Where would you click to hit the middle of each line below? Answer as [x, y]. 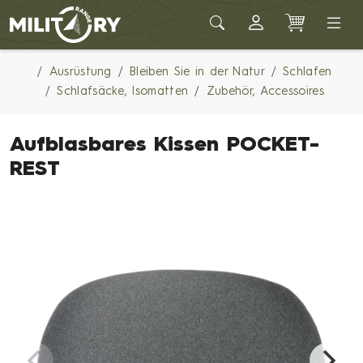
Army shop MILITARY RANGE [102, 12]
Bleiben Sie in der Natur [197, 72]
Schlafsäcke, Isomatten [123, 92]
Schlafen [307, 72]
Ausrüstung [80, 72]
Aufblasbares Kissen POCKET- [164, 145]
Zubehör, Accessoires [265, 92]
